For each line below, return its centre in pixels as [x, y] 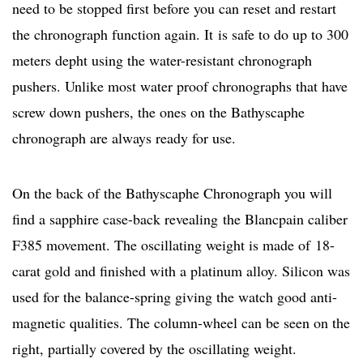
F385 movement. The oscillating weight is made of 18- [173, 245]
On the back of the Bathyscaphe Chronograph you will [172, 193]
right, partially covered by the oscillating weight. [154, 349]
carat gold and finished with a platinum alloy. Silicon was [181, 271]
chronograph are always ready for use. [124, 138]
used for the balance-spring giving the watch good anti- [175, 297]
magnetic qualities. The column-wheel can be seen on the [181, 323]
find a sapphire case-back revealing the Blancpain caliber [180, 219]
